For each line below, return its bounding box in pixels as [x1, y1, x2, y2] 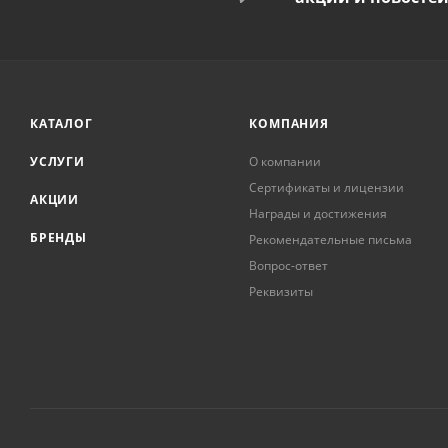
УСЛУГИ [30, 153, 85, 171]
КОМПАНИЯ [249, 115, 329, 133]
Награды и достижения [249, 205, 388, 223]
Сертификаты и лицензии [249, 179, 405, 197]
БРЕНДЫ [30, 229, 87, 247]
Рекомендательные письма [249, 231, 413, 249]
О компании [249, 153, 322, 171]
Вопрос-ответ [249, 257, 329, 275]
